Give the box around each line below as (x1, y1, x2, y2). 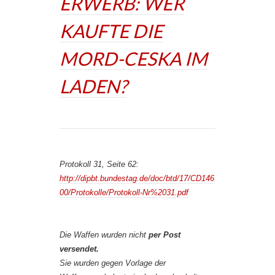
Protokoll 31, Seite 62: (60, 160, 139, 169)
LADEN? (60, 75, 127, 97)
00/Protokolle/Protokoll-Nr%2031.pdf (60, 188, 188, 197)
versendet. (60, 244, 99, 254)
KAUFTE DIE (60, 20, 163, 42)
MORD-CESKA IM (60, 47, 207, 69)
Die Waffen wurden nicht (60, 230, 149, 239)
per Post (149, 230, 180, 239)
